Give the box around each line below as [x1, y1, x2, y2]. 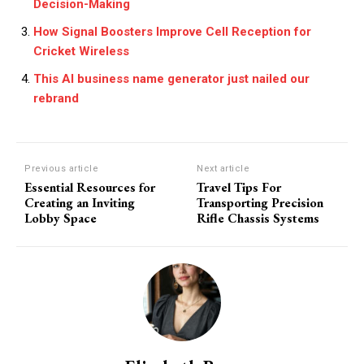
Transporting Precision [197, 194, 324, 211]
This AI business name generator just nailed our [33, 71, 310, 86]
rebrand [33, 91, 79, 106]
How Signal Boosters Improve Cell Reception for [33, 24, 311, 39]
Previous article [24, 163, 98, 174]
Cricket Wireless [33, 44, 129, 58]
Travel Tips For [197, 179, 282, 196]
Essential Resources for [24, 179, 155, 196]
